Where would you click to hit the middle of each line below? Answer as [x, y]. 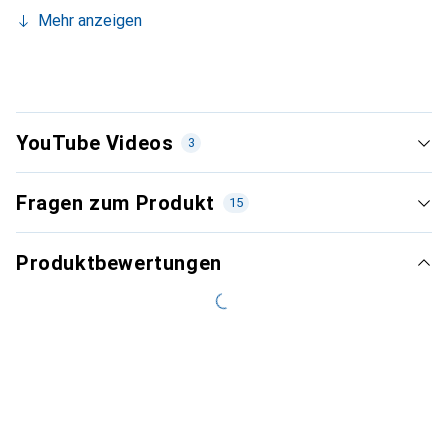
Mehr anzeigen [90, 20]
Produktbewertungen [119, 262]
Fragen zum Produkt [115, 202]
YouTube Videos [95, 142]
